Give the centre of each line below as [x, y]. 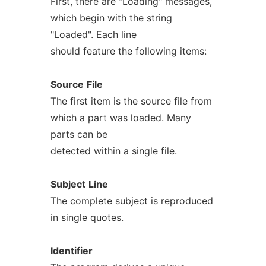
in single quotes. [87, 217]
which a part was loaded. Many [121, 118]
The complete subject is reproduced [132, 201]
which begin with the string [111, 18]
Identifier [71, 251]
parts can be [79, 134]
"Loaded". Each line [93, 34]
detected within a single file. [113, 151]
